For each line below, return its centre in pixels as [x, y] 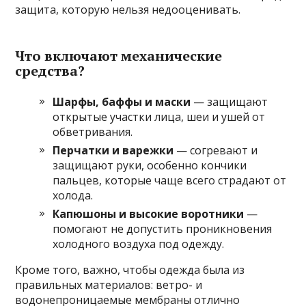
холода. [73, 196]
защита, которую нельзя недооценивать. [128, 10]
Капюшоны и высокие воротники [149, 214]
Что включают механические [119, 56]
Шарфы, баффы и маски [122, 102]
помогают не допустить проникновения [163, 229]
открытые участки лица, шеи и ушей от [159, 117]
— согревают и [216, 151]
